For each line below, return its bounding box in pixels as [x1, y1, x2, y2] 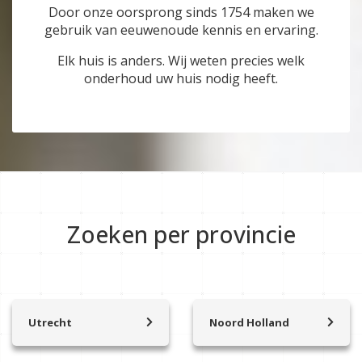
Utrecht [28, 315, 72, 330]
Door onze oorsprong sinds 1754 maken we [48, 3, 314, 22]
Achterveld [28, 329, 78, 343]
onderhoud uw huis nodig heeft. [84, 69, 278, 88]
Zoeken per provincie [66, 218, 296, 250]
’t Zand [209, 329, 241, 343]
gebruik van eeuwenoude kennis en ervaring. [44, 21, 318, 40]
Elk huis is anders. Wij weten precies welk [57, 52, 305, 70]
